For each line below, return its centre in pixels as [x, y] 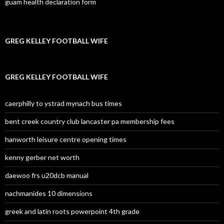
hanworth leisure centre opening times [66, 139]
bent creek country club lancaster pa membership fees [90, 121]
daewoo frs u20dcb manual [47, 175]
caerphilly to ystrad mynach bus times [63, 103]
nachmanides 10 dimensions [49, 193]
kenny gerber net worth [42, 157]
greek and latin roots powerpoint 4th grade [72, 211]
